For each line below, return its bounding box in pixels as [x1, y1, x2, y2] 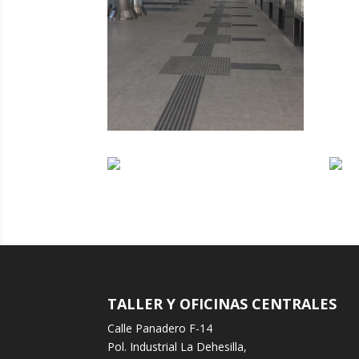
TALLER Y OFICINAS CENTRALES [107, 294, 337, 314]
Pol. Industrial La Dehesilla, [107, 339, 248, 355]
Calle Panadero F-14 [107, 321, 213, 337]
